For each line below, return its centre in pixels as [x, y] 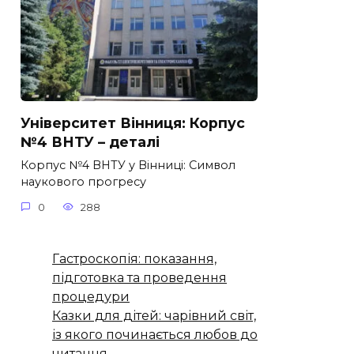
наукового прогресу [83, 182]
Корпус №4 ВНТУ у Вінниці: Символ [128, 166]
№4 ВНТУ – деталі [90, 142]
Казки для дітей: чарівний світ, [154, 315]
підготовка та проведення [139, 277]
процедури [91, 296]
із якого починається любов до [155, 334]
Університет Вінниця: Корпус [133, 123]
